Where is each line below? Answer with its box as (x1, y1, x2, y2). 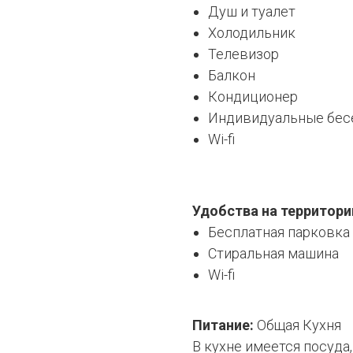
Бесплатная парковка (208, 224, 350, 240)
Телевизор (208, 46, 279, 62)
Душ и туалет (208, 3, 295, 20)
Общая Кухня (257, 317, 341, 333)
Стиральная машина (208, 245, 339, 262)
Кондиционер (208, 88, 298, 105)
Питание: (192, 317, 257, 333)
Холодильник (208, 24, 295, 41)
